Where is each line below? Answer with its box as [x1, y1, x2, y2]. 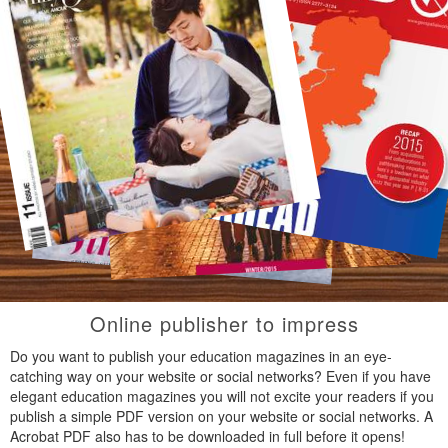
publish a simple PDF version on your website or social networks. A [10, 406, 433, 426]
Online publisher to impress [89, 309, 359, 338]
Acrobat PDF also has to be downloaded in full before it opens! [10, 426, 405, 446]
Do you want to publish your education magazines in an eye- [10, 346, 392, 366]
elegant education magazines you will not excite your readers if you [10, 386, 434, 406]
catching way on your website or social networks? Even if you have [10, 366, 431, 386]
